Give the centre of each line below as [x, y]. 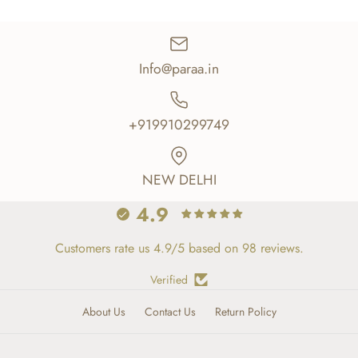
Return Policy [245, 312]
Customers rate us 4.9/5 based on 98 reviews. [179, 249]
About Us [103, 312]
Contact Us [170, 312]
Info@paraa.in [179, 68]
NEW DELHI [179, 180]
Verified [169, 280]
